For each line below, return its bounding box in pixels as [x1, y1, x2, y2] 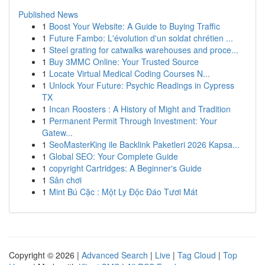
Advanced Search [82, 249, 148, 261]
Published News [18, 8, 78, 20]
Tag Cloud [177, 249, 216, 261]
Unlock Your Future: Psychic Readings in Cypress [49, 79, 234, 91]
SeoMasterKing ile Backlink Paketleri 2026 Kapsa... [49, 138, 240, 150]
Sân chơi [49, 174, 82, 186]
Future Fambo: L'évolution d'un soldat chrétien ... [49, 32, 233, 44]
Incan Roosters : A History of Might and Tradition [49, 103, 231, 115]
